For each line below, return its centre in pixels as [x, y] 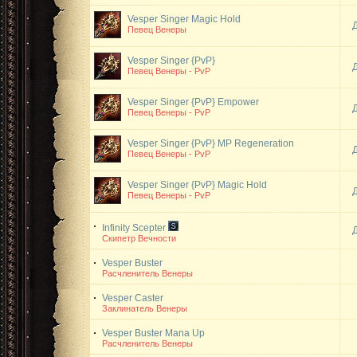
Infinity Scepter [135, 228]
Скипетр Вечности [139, 238]
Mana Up [185, 333]
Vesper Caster [134, 298]
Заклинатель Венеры [145, 308]
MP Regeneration [256, 143]
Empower [238, 102]
